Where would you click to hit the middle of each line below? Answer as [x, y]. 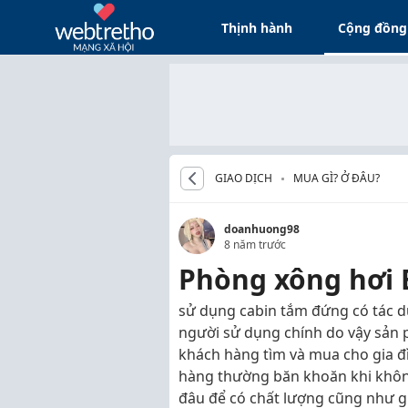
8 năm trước [255, 245]
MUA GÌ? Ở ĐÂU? [337, 178]
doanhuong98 [262, 229]
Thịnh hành [257, 27]
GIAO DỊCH [244, 178]
